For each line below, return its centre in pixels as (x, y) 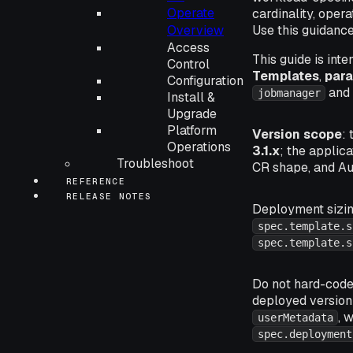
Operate (191, 13)
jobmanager (289, 93)
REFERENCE (96, 181)
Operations (199, 147)
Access (188, 48)
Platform (192, 130)
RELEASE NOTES (109, 196)
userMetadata (295, 318)
